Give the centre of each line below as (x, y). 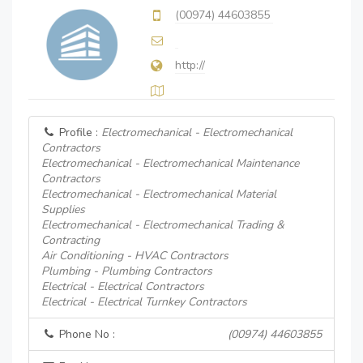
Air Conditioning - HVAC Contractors (135, 256)
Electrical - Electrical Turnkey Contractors (144, 302)
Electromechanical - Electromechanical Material (159, 194)
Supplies (63, 209)
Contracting (70, 240)
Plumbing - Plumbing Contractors (127, 271)
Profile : (79, 132)
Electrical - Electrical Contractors (123, 286)
